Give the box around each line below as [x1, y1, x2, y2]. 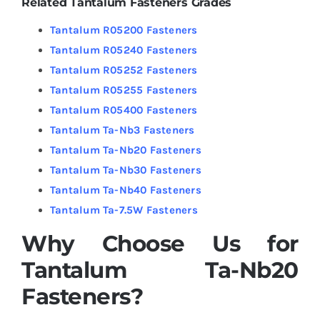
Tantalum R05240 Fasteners [49, 43, 198, 56]
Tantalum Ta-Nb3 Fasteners [49, 123, 195, 136]
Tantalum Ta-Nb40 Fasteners [49, 183, 201, 196]
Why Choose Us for [21, 229, 299, 257]
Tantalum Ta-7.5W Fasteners [49, 203, 198, 216]
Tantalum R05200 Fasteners [49, 23, 198, 36]
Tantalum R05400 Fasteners [49, 103, 198, 116]
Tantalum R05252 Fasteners [49, 63, 198, 76]
